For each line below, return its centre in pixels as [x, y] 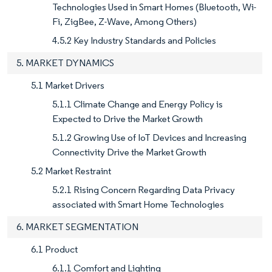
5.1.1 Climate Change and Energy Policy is [138, 104]
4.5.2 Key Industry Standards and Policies [134, 40]
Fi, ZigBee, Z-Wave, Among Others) [124, 21]
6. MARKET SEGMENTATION [77, 226]
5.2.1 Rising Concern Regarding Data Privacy [144, 189]
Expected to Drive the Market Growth [127, 118]
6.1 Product [54, 249]
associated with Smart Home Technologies [138, 204]
